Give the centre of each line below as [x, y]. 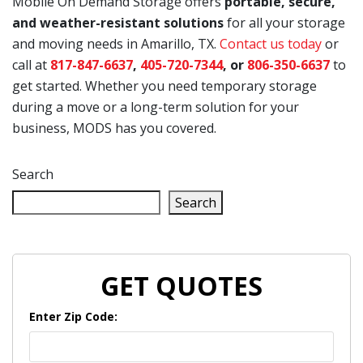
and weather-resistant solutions [118, 22]
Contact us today [271, 43]
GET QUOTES [181, 285]
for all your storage [284, 22]
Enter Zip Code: [73, 316]
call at [31, 64]
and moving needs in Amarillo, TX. [116, 43]
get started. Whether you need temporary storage [164, 85]
